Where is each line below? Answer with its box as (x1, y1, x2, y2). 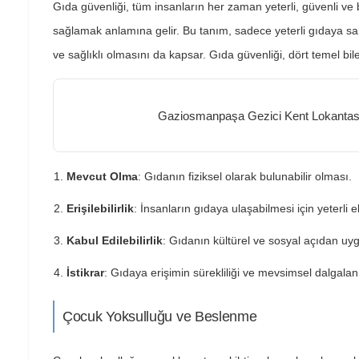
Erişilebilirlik (67, 202, 134, 215)
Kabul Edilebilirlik (67, 234, 163, 247)
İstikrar (67, 266, 104, 279)
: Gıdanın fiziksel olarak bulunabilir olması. (138, 170, 352, 183)
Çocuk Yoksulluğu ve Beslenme (63, 309, 257, 325)
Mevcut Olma (67, 170, 138, 183)
